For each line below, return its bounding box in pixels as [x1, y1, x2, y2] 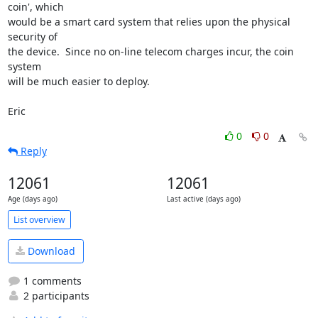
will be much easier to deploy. [7, 75, 150, 88]
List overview [13, 213, 65, 226]
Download [25, 244, 75, 258]
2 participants [20, 288, 89, 302]
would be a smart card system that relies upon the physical [7, 15, 290, 28]
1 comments [20, 273, 82, 287]
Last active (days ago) [166, 194, 241, 204]
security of [7, 30, 57, 43]
